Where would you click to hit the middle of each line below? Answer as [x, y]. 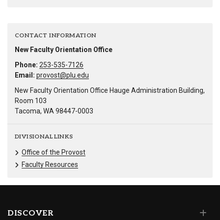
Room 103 [31, 101]
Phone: [26, 65]
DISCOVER [30, 214]
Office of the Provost [54, 152]
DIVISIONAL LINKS [44, 137]
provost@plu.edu [63, 75]
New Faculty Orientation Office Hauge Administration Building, [110, 91]
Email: [25, 75]
